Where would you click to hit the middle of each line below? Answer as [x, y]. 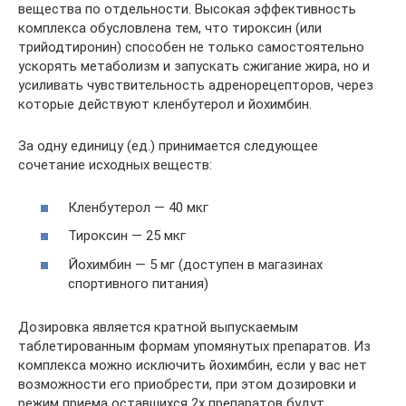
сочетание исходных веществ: [115, 165]
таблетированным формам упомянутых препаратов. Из [194, 346]
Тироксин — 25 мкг [127, 236]
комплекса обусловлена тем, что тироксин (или [170, 29]
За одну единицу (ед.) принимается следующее [168, 146]
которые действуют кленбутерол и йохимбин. [165, 105]
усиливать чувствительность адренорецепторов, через [196, 86]
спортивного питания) [138, 283]
